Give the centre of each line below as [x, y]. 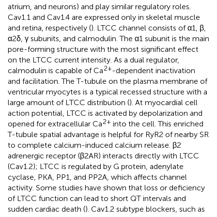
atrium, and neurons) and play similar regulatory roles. [99, 6]
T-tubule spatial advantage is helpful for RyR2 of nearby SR [108, 134]
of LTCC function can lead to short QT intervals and [97, 198]
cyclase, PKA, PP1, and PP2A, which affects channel [97, 177]
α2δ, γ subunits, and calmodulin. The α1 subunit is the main [108, 38]
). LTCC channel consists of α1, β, [148, 28]
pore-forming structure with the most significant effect [103, 49]
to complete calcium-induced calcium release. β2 [94, 145]
